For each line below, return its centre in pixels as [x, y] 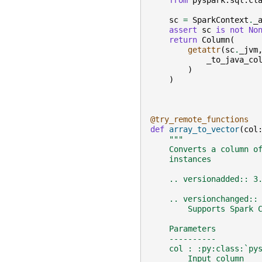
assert [183, 30]
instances [181, 159]
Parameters [183, 229]
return [183, 40]
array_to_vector [204, 130]
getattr [204, 50]
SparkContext [220, 20]
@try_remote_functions [199, 120]
